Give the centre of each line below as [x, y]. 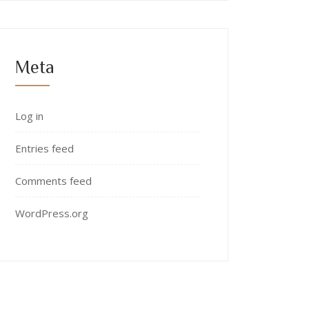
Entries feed [44, 148]
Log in [29, 116]
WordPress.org [52, 213]
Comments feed [53, 181]
